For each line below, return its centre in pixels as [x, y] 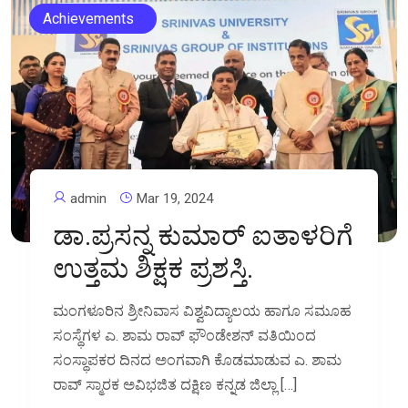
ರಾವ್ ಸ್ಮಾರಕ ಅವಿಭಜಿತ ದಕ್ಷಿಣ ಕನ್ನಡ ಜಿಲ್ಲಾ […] [175, 385]
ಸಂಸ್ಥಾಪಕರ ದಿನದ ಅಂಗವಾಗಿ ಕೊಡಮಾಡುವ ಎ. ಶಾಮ [198, 361]
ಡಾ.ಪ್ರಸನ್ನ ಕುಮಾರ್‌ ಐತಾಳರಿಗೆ [204, 236]
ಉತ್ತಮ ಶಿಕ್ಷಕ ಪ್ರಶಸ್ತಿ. [153, 269]
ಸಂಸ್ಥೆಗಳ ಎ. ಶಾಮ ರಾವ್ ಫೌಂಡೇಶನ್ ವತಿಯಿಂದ [185, 336]
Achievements [88, 19]
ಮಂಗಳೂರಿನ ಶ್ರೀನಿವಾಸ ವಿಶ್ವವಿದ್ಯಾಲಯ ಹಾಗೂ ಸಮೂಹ [203, 311]
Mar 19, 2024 [173, 199]
